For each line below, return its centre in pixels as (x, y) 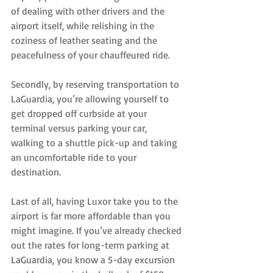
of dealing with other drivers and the (89, 11)
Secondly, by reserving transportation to (96, 84)
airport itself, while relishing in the (84, 25)
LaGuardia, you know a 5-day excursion (94, 259)
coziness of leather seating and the (85, 40)
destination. (36, 172)
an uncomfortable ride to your (75, 157)
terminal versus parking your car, (80, 128)
